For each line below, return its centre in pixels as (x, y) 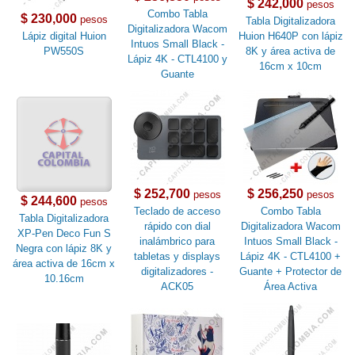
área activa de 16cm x (64, 264)
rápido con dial (177, 227)
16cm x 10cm (291, 67)
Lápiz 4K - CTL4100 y (177, 59)
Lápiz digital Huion (64, 36)
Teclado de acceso (177, 212)
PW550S (64, 52)
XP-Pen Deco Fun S (64, 234)
